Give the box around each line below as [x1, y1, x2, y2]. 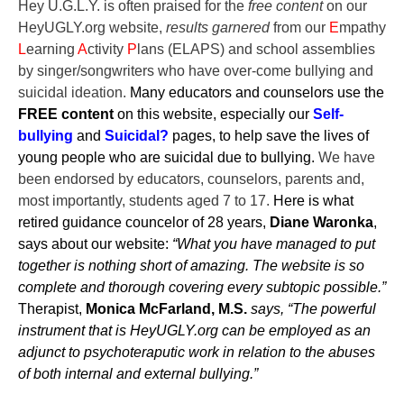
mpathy [339, 19, 386, 35]
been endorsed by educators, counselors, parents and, [18, 170, 364, 187]
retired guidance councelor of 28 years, [18, 214, 270, 230]
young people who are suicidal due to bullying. [18, 149, 318, 165]
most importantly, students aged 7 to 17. [18, 192, 273, 208]
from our [273, 19, 329, 35]
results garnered [166, 19, 273, 35]
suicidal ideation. [18, 84, 130, 100]
